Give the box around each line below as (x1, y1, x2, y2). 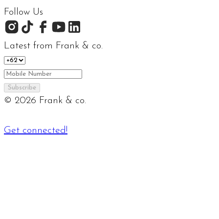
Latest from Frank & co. (4, 41, 103, 51)
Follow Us (4, 7, 43, 18)
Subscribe (8, 85, 36, 91)
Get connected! (4, 126, 67, 136)
